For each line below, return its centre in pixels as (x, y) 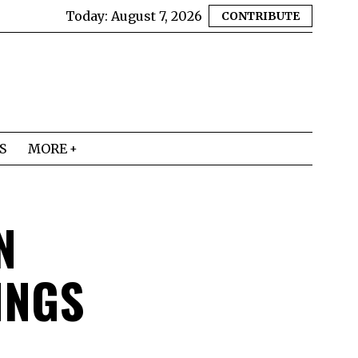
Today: (88, 16)
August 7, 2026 (157, 16)
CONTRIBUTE (261, 16)
